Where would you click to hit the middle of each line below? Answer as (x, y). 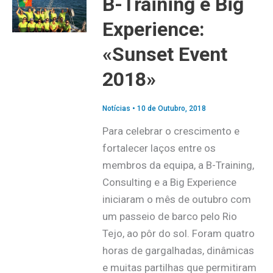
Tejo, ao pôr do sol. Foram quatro (178, 234)
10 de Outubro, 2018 (171, 109)
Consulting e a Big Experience (169, 183)
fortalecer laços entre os (159, 148)
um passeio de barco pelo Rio (169, 217)
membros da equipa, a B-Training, (178, 165)
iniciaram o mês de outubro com (176, 200)
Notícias (116, 109)
